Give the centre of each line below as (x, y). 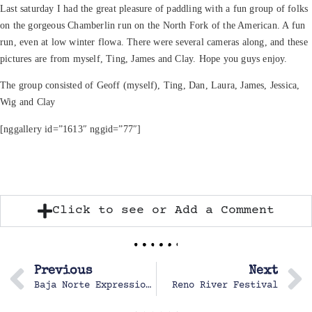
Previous (63, 271)
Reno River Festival (225, 286)
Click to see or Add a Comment (163, 211)
